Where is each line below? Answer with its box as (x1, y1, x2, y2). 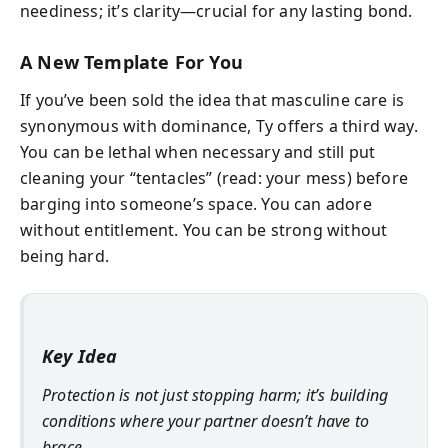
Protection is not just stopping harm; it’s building (42, 383, 389, 406)
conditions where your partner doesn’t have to (42, 409, 370, 432)
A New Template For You (20, 49, 243, 74)
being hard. (20, 245, 109, 267)
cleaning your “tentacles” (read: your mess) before (20, 167, 408, 189)
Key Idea (42, 344, 118, 368)
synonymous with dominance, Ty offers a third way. (20, 115, 418, 137)
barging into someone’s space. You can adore (20, 193, 372, 215)
